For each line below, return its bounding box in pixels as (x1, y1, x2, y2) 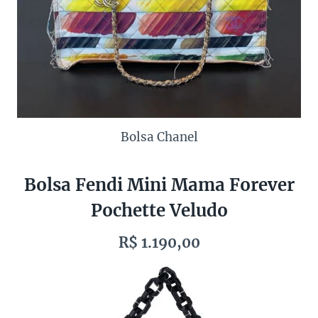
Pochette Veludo (90, 199, 228, 221)
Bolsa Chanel (120, 128, 198, 145)
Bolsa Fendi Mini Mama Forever (23, 173, 295, 196)
